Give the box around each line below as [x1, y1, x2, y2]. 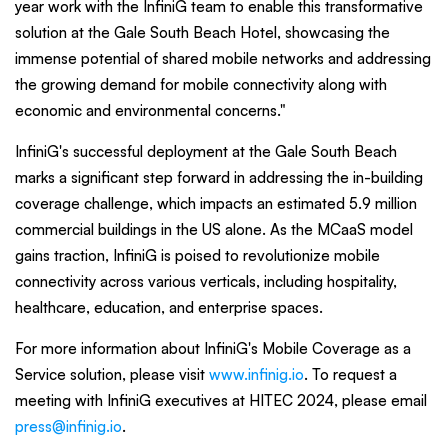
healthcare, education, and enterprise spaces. [15, 297, 323, 317]
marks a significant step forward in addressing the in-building [15, 167, 423, 187]
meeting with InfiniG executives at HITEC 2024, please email [15, 390, 427, 410]
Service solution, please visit [15, 364, 209, 384]
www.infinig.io [209, 364, 304, 384]
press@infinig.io [15, 416, 122, 436]
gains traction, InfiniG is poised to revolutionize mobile [15, 245, 380, 265]
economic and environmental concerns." [15, 100, 286, 120]
